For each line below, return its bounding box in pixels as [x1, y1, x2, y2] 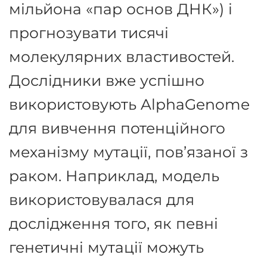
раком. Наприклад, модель [9, 166, 219, 185]
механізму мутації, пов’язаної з [9, 142, 248, 161]
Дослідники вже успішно [9, 70, 204, 89]
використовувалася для [9, 190, 194, 209]
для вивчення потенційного [9, 118, 225, 137]
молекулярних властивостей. [9, 46, 234, 66]
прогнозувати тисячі [9, 23, 169, 42]
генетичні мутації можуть [9, 237, 204, 256]
